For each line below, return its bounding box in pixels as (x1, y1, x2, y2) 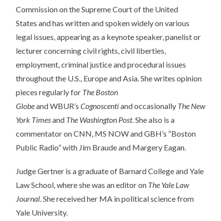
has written (51, 18, 91, 28)
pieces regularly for (16, 87, 82, 97)
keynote (107, 32, 134, 42)
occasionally (133, 101, 178, 111)
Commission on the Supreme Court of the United (16, 4, 178, 14)
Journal (16, 194, 40, 204)
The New (178, 101, 205, 111)
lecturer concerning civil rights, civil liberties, (16, 46, 166, 56)
